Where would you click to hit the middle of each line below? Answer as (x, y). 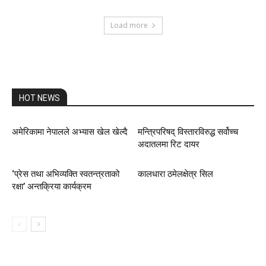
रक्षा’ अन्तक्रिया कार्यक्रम (52, 187)
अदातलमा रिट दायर (168, 145)
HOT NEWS (39, 98)
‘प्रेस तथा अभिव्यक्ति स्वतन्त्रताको (66, 174)
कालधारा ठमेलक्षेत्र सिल (175, 174)
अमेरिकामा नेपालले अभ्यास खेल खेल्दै (70, 132)
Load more (129, 26)
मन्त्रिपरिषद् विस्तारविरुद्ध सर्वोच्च (188, 132)
